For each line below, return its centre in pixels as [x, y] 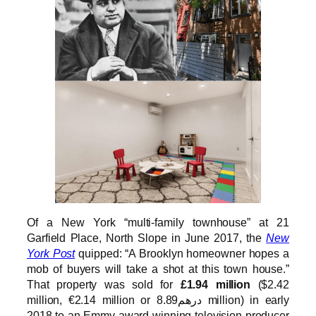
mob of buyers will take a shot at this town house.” [158, 268]
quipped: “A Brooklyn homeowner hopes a [182, 253]
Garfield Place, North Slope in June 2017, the [147, 237]
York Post [51, 253]
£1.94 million [215, 284]
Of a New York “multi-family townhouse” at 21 [158, 222]
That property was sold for [104, 284]
